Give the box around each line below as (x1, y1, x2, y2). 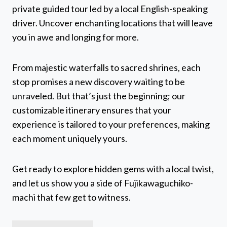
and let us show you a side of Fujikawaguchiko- (12, 177, 193, 188)
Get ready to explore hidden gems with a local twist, (12, 163, 214, 174)
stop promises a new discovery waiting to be (12, 76, 185, 87)
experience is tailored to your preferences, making (12, 119, 210, 130)
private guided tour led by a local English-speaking (12, 3, 208, 14)
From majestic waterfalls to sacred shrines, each (12, 62, 201, 73)
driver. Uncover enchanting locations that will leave (12, 17, 213, 28)
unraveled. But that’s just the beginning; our (12, 90, 185, 101)
